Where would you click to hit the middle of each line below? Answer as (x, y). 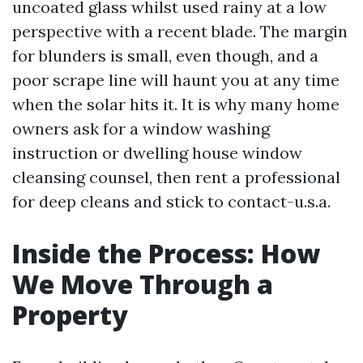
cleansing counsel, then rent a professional (176, 177)
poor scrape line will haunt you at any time (176, 80)
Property (70, 315)
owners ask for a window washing (141, 128)
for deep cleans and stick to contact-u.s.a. (171, 201)
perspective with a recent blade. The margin (180, 31)
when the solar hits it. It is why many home (176, 104)
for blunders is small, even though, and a (165, 56)
